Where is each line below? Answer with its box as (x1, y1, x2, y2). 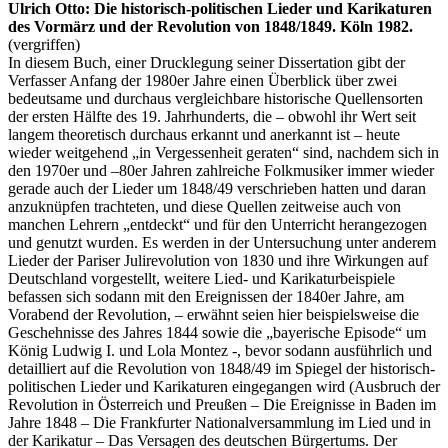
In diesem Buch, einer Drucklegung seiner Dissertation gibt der (8, 53, 405, 71)
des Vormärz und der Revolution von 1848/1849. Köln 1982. (8, 17, 413, 35)
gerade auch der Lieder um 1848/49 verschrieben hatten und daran (8, 179, 426, 197)
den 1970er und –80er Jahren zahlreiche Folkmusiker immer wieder (8, 161, 434, 179)
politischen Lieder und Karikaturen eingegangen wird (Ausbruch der (8, 377, 440, 395)
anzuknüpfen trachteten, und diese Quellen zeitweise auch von (8, 197, 401, 215)
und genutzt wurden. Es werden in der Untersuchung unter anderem (8, 233, 436, 251)
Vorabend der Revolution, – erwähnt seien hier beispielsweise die (8, 305, 419, 323)
